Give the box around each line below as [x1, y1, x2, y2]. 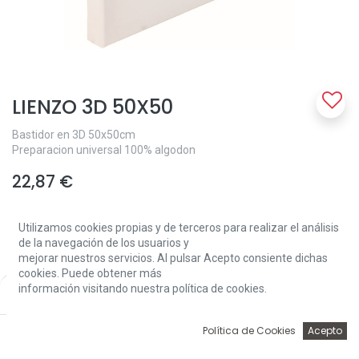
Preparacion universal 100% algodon [12, 143, 196, 156]
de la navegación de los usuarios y [18, 236, 189, 249]
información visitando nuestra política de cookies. [18, 282, 267, 295]
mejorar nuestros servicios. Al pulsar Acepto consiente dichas [18, 252, 328, 264]
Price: [71, 283, 96, 294]
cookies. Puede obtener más [18, 267, 162, 280]
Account [295, 340, 318, 348]
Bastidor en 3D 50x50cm [12, 128, 135, 141]
